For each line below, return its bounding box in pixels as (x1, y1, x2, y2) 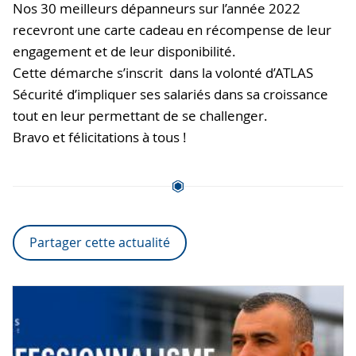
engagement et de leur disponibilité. (13, 41, 236, 60)
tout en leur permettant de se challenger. (13, 106, 268, 125)
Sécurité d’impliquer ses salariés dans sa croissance (13, 84, 328, 103)
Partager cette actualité (29, 233, 171, 251)
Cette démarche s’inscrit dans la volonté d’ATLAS (13, 63, 313, 82)
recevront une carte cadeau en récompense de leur (13, 20, 331, 39)
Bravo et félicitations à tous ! (13, 127, 187, 146)
